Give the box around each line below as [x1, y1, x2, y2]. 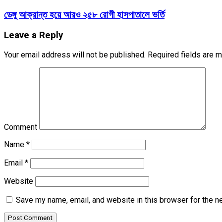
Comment [4, 122, 37, 132]
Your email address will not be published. [4, 50, 146, 59]
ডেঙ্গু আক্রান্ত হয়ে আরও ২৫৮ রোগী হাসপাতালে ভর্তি [4, 9, 165, 21]
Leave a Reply [4, 29, 63, 41]
